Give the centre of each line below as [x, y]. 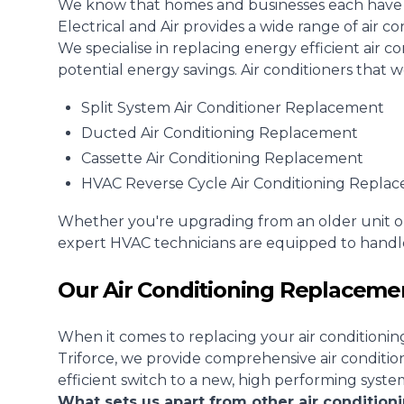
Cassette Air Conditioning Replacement [222, 158]
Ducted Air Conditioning [168, 133]
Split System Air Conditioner [181, 108]
